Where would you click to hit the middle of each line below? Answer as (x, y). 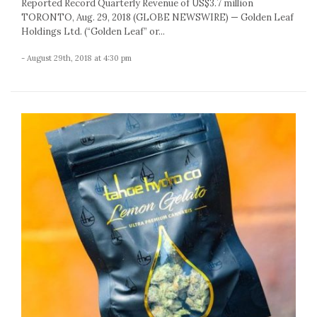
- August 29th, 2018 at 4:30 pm (76, 58)
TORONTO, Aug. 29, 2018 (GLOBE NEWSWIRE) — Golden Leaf (157, 17)
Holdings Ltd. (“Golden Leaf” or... (93, 31)
